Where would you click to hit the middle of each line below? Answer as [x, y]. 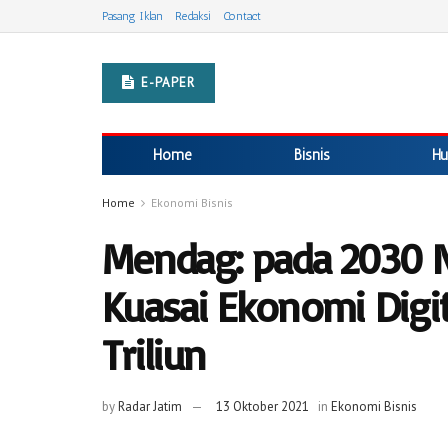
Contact [242, 16]
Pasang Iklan [132, 16]
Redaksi [193, 16]
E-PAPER [166, 82]
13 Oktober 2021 [262, 406]
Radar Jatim [150, 406]
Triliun [154, 354]
